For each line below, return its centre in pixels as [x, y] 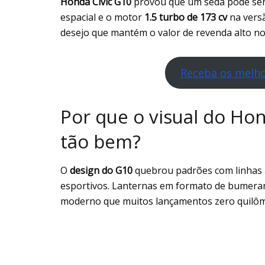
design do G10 [101, 171]
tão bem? [101, 141]
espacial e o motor [102, 17]
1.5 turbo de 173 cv [186, 17]
